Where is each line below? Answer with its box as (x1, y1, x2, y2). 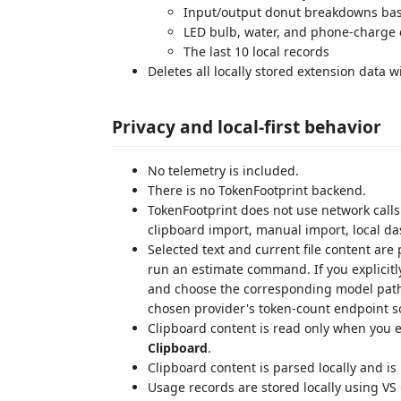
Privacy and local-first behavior (112, 114, 381, 139)
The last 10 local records (183, 43, 329, 60)
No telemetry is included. (148, 161, 299, 179)
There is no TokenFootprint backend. (148, 181, 366, 199)
